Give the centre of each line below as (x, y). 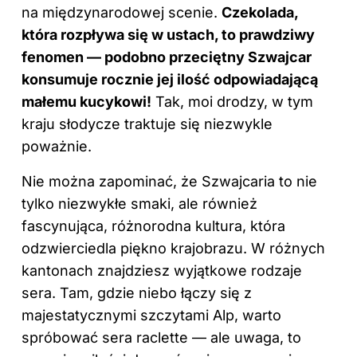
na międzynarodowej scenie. (122, 12)
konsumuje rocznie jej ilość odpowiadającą (170, 79)
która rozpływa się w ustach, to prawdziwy (168, 34)
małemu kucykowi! (86, 101)
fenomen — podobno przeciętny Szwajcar (167, 57)
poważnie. (57, 146)
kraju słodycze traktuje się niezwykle (147, 124)
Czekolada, (260, 12)
